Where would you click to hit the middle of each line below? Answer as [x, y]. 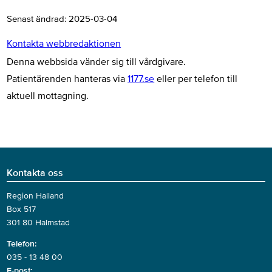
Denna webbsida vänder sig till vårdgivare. [97, 62]
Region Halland [36, 196]
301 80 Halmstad [39, 223]
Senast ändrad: [38, 19]
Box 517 [22, 209]
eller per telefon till [196, 79]
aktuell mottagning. [48, 96]
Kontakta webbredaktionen [64, 44]
